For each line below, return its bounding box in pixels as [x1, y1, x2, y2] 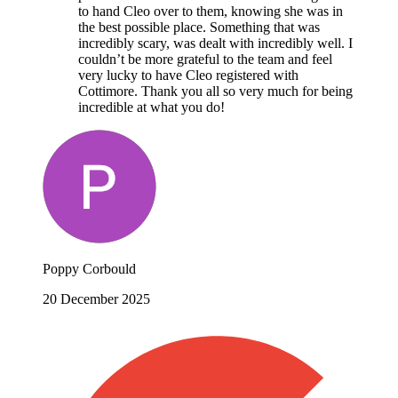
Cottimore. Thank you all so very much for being [78, 83, 353, 99]
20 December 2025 [43, 291, 150, 306]
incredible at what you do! [78, 99, 225, 115]
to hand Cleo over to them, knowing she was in [78, 3, 343, 19]
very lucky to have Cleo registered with [78, 67, 298, 83]
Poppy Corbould [43, 260, 136, 276]
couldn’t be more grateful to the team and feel [78, 51, 332, 67]
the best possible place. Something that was [78, 19, 320, 35]
